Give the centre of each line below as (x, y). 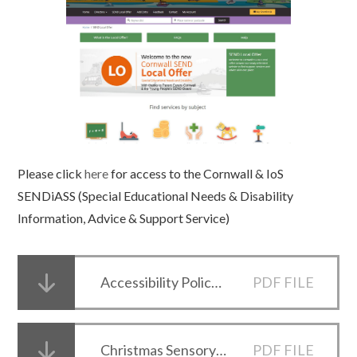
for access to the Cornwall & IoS (196, 174)
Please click (51, 174)
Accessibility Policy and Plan (217, 282)
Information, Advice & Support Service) (124, 218)
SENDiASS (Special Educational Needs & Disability (156, 196)
